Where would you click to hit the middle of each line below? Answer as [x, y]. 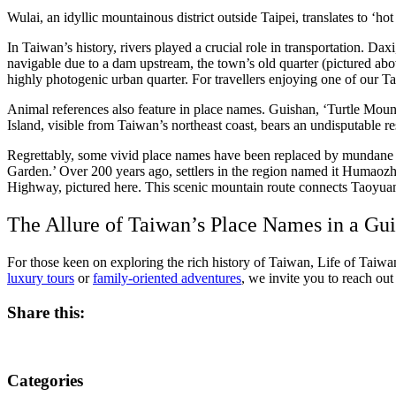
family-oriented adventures [167, 278]
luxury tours [41, 278]
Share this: [46, 312]
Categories [45, 381]
